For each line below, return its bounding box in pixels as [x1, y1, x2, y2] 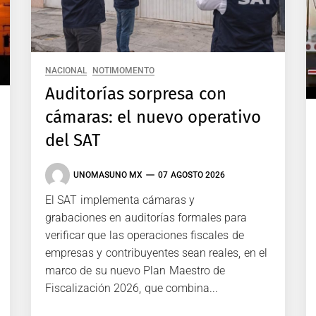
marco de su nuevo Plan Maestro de [45, 263, 225, 277]
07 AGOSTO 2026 [158, 170, 225, 181]
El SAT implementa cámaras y [45, 193, 195, 207]
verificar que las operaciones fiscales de [45, 228, 244, 242]
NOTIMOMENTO [92, 65, 155, 75]
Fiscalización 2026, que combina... [45, 281, 218, 295]
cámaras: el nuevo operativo [45, 107, 261, 127]
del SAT [45, 130, 101, 150]
